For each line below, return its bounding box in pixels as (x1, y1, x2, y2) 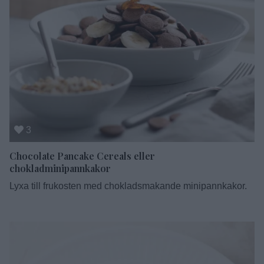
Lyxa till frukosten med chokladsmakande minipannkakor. (9, 180, 247, 191)
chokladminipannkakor (9, 161, 111, 174)
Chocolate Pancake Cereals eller (9, 149, 155, 162)
